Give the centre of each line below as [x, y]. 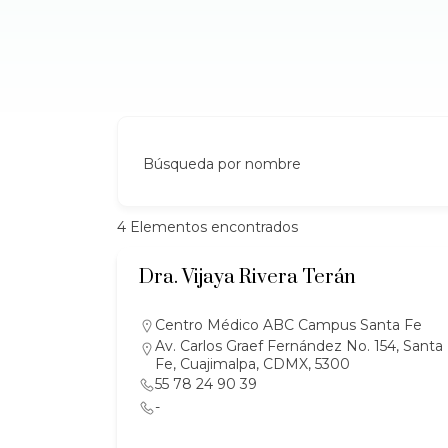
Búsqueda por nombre [222, 164]
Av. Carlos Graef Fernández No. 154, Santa [299, 346]
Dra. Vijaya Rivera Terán [247, 277]
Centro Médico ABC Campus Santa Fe [288, 325]
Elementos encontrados [212, 227]
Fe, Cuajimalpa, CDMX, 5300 [252, 364]
